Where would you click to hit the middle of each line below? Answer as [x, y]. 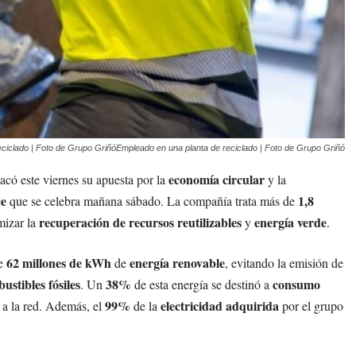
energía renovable [177, 263]
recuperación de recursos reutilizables [140, 222]
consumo [296, 284]
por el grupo [311, 306]
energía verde [290, 222]
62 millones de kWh [59, 263]
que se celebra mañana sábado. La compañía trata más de [152, 201]
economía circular [217, 180]
